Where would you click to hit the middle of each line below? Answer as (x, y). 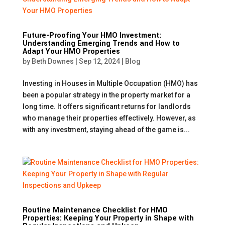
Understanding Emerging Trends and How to (101, 43)
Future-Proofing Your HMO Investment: (92, 35)
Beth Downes (52, 61)
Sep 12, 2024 (99, 61)
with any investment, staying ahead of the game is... (106, 130)
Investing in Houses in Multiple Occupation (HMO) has (110, 83)
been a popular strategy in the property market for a (106, 95)
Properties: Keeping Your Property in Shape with (108, 218)
